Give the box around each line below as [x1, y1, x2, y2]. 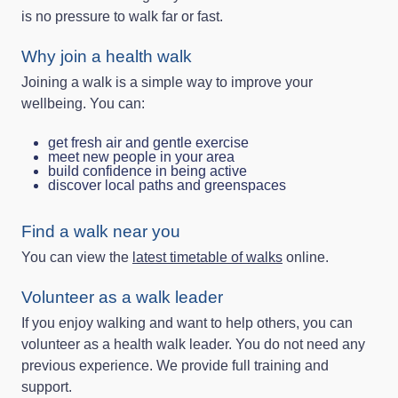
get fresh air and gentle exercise [48, 134, 249, 150]
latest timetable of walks [132, 249, 283, 265]
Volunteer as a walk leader [21, 287, 223, 306]
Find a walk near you [21, 221, 180, 241]
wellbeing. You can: [21, 95, 145, 111]
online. [283, 249, 329, 265]
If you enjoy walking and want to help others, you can [21, 314, 353, 330]
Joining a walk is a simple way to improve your [21, 74, 313, 90]
